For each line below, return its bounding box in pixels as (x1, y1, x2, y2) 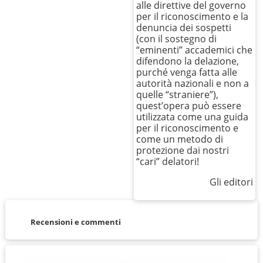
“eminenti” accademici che (136, 43, 253, 57)
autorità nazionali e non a (136, 77, 249, 90)
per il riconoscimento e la (136, 10, 249, 23)
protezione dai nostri (136, 144, 230, 157)
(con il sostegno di (136, 32, 217, 46)
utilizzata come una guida (136, 110, 249, 124)
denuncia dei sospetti (136, 21, 232, 35)
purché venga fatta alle (136, 66, 238, 79)
